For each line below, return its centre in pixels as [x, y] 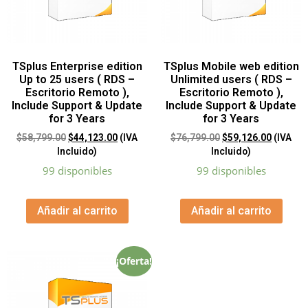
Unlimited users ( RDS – [231, 80]
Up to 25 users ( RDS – [77, 80]
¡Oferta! [134, 261]
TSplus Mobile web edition [231, 67]
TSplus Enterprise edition [77, 67]
